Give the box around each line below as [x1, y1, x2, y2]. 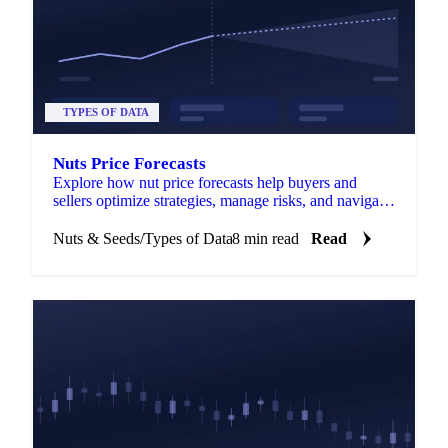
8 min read [232, 229, 299, 247]
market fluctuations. [53, 209, 177, 227]
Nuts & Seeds [53, 229, 140, 247]
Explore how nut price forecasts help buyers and [53, 173, 357, 191]
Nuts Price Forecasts [53, 153, 206, 173]
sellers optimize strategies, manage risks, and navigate [53, 191, 390, 209]
